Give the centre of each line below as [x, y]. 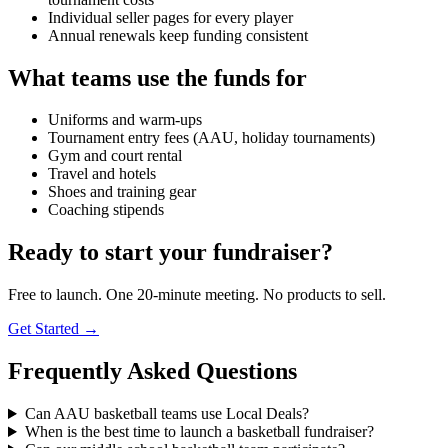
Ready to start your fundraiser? [170, 252]
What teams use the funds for [157, 77]
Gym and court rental [115, 156]
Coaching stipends [106, 210]
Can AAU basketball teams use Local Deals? [166, 414]
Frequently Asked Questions [152, 371]
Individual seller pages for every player [170, 17]
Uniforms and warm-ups [125, 120]
